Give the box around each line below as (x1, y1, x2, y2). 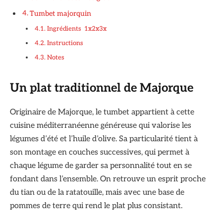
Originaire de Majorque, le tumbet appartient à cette (10, 108, 194, 117)
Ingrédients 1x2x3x (47, 25, 107, 33)
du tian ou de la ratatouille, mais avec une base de (10, 188, 184, 198)
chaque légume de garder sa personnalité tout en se (10, 161, 192, 171)
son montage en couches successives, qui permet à (10, 148, 189, 158)
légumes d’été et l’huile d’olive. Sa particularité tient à (10, 134, 198, 144)
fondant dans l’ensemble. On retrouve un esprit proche (10, 174, 206, 184)
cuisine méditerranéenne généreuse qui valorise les (10, 121, 191, 131)
